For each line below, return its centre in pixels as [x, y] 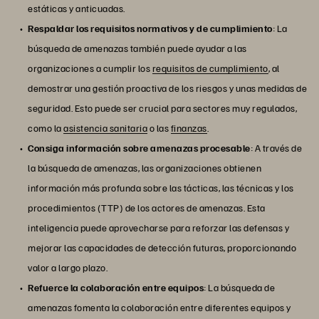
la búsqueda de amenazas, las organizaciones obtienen [145, 168]
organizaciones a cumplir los [90, 68]
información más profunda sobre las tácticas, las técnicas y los [161, 188]
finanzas [189, 128]
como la [46, 128]
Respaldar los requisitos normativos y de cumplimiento [150, 28]
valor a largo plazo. [68, 268]
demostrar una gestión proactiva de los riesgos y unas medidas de [167, 88]
